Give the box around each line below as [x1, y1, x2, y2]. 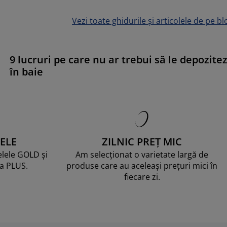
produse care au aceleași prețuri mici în [66, 160, 217, 171]
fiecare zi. [124, 171, 160, 182]
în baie [9, 64, 43, 79]
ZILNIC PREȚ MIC [102, 134, 182, 148]
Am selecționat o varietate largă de [75, 148, 208, 160]
